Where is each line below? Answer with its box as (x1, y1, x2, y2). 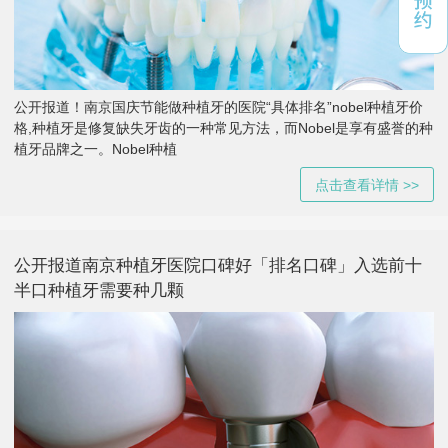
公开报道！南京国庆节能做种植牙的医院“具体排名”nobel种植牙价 (14, 98, 423, 115)
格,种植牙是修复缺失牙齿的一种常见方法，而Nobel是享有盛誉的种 (14, 119, 433, 136)
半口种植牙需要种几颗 (14, 280, 184, 300)
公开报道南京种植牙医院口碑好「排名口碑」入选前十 (14, 255, 422, 275)
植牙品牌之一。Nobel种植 (14, 140, 177, 157)
